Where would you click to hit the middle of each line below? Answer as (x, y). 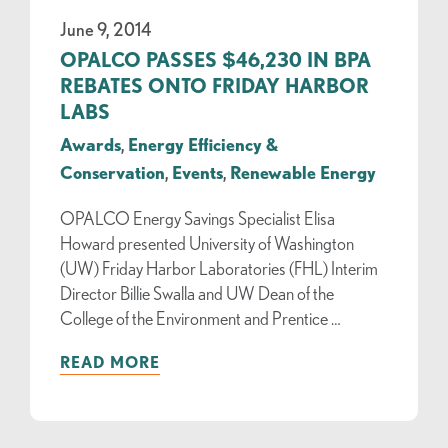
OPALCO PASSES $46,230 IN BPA (215, 59)
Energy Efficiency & (203, 143)
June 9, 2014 (105, 28)
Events (197, 171)
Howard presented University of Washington (207, 242)
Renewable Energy (303, 171)
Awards (90, 143)
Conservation (112, 171)
